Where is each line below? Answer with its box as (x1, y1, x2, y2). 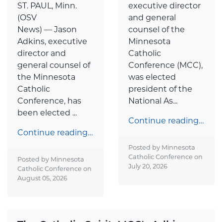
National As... (128, 96, 177, 106)
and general (128, 13, 176, 23)
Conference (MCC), (128, 60, 203, 70)
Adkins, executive (17, 37, 87, 47)
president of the (128, 84, 192, 94)
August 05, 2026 (17, 174, 67, 182)
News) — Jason (17, 25, 77, 35)
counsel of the (128, 25, 185, 35)
